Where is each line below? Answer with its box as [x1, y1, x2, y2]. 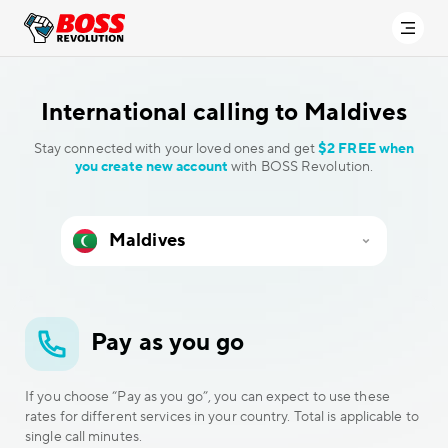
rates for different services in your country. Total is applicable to [25, 408, 419, 426]
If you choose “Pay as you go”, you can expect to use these [25, 388, 390, 406]
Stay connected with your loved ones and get [33, 140, 319, 158]
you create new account [74, 158, 228, 176]
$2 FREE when [318, 140, 415, 158]
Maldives [304, 97, 408, 128]
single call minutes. [25, 428, 142, 446]
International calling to [40, 97, 305, 128]
